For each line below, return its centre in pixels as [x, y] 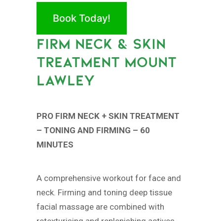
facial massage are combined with [100, 207]
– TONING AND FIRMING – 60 [93, 130]
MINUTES [55, 144]
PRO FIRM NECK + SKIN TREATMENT [108, 116]
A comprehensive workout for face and [109, 178]
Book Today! [82, 18]
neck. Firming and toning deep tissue [104, 193]
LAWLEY [66, 80]
